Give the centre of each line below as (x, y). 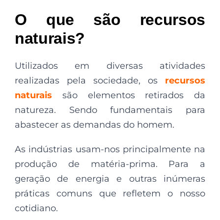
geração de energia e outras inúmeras (110, 179)
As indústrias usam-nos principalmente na (110, 149)
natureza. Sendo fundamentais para (110, 110)
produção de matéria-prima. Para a (110, 164)
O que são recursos (110, 20)
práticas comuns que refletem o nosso (110, 193)
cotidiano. (38, 208)
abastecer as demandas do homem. (95, 125)
